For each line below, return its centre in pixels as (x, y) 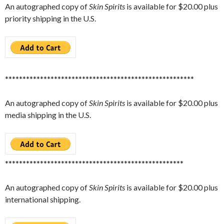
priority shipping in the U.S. (50, 18)
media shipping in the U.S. (48, 115)
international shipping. (43, 199)
